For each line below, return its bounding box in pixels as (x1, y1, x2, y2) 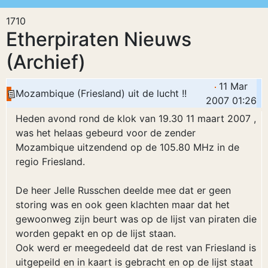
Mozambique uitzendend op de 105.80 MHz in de (16, 141, 239, 153)
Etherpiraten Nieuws (6, 28, 191, 51)
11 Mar (216, 80, 248, 92)
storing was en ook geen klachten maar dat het (16, 199, 230, 211)
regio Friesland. (16, 156, 85, 167)
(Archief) (6, 50, 86, 74)
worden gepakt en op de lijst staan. (16, 227, 176, 239)
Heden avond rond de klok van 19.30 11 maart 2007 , (16, 112, 256, 124)
